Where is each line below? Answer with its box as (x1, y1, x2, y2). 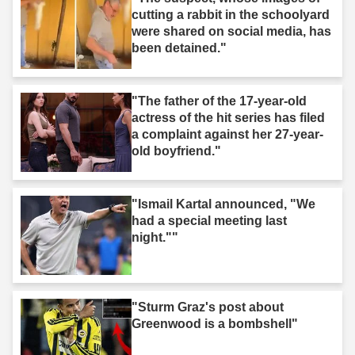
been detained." (132, 40, 227, 55)
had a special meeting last (132, 213, 287, 227)
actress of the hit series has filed (132, 110, 325, 124)
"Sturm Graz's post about (132, 300, 284, 314)
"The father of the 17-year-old (132, 94, 307, 108)
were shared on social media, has (132, 24, 331, 38)
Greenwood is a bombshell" (132, 316, 298, 330)
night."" (132, 230, 178, 244)
